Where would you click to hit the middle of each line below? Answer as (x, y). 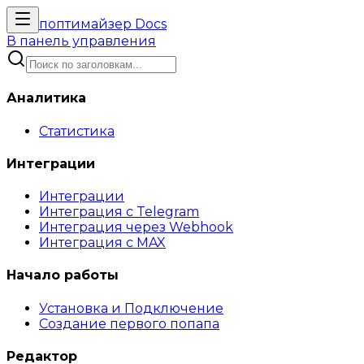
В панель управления (81, 41)
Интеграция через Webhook (136, 227)
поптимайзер (87, 24)
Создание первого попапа (129, 323)
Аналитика (46, 98)
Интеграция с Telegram (119, 212)
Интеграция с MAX (102, 243)
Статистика (77, 131)
